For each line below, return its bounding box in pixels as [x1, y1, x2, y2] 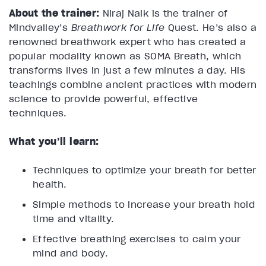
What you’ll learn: [9, 135, 99, 148]
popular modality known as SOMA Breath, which [9, 50, 242, 62]
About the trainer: [9, 7, 100, 20]
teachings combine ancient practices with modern [9, 78, 257, 91]
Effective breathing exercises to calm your [33, 233, 241, 245]
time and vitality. [33, 213, 115, 225]
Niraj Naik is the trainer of [99, 7, 228, 20]
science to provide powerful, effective [9, 93, 198, 105]
